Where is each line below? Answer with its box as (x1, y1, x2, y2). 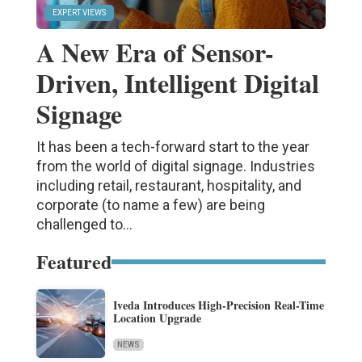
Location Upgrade (112, 309, 201, 326)
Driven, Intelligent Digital (36, 63, 319, 102)
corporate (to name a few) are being (36, 196, 265, 213)
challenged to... (36, 215, 133, 233)
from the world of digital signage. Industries (36, 157, 315, 175)
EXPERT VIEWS (52, 7, 106, 17)
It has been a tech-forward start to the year (36, 137, 309, 155)
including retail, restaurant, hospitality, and (36, 176, 301, 194)
